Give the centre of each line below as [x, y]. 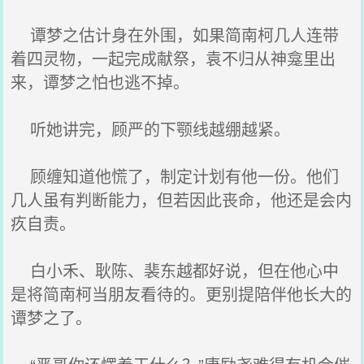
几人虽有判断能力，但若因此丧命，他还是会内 [182, 199]
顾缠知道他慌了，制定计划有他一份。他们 [175, 176]
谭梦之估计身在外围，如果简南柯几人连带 [175, 35]
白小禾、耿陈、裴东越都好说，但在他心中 [175, 270]
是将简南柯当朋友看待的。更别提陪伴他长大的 [182, 294]
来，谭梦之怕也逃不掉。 [100, 82]
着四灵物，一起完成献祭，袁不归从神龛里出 [173, 58]
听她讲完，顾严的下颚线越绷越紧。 [151, 129]
